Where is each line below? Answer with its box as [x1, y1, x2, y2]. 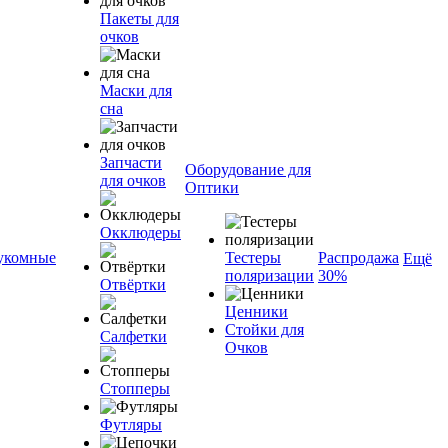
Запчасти [100, 154, 162, 171]
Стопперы [100, 380, 170, 397]
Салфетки [100, 328, 167, 345]
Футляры [100, 416, 162, 433]
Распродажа [318, 249, 399, 266]
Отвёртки [100, 276, 166, 293]
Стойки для [225, 321, 304, 338]
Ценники [225, 303, 288, 320]
